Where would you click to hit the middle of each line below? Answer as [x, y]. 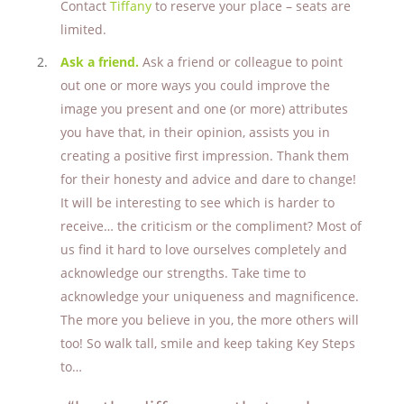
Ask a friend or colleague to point [242, 62]
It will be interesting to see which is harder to [197, 202]
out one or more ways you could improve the [195, 85]
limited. [83, 29]
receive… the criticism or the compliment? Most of [211, 226]
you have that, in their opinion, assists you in [195, 132]
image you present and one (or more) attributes [204, 109]
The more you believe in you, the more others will [209, 320]
